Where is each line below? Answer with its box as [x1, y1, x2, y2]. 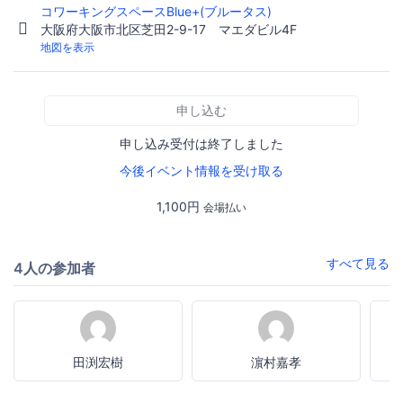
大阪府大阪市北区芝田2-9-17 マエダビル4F [40, 21, 297, 37]
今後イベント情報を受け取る [120, 162, 283, 178]
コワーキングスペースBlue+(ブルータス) [40, 3, 275, 19]
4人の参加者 [13, 258, 95, 277]
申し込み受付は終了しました [120, 135, 283, 151]
